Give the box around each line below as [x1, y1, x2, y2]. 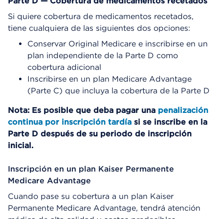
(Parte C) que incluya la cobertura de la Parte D [27, 86, 210, 95]
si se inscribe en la [131, 117, 207, 127]
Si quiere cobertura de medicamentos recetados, [8, 11, 194, 21]
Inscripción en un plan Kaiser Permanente [8, 164, 174, 174]
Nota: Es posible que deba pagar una [8, 105, 158, 115]
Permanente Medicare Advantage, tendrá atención [8, 203, 200, 213]
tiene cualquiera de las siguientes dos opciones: [8, 23, 190, 33]
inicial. [8, 140, 33, 150]
